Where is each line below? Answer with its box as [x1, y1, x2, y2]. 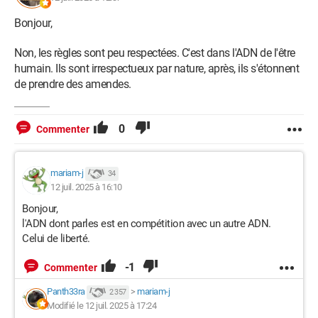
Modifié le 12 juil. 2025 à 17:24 [47, 300, 156, 311]
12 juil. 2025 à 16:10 [50, 182, 122, 192]
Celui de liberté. [22, 232, 90, 245]
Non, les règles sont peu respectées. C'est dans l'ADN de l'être [14, 46, 295, 60]
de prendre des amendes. [14, 77, 131, 91]
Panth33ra [47, 286, 85, 297]
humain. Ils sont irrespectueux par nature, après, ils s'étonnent [14, 62, 299, 75]
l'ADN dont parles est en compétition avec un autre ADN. [22, 217, 271, 230]
